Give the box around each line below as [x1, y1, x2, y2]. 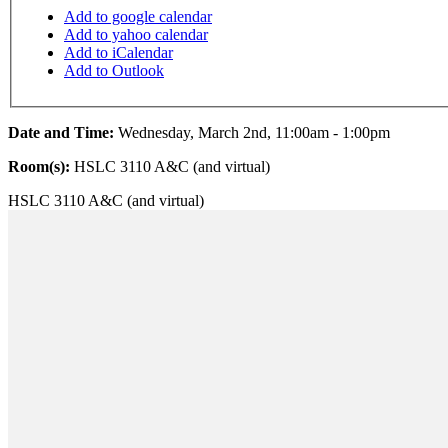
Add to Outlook [64, 62, 164, 80]
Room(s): [8, 158, 74, 176]
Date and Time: [8, 124, 118, 142]
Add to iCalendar [64, 44, 173, 62]
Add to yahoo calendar [64, 26, 208, 44]
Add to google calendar [64, 8, 212, 26]
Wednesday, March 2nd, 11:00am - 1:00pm [118, 124, 390, 142]
